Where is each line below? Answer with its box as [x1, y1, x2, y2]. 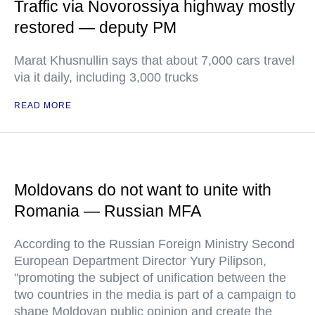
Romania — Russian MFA [14, 202, 201, 220]
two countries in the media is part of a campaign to [14, 288, 296, 302]
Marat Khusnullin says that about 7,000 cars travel [14, 53, 295, 67]
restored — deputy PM [14, 18, 176, 37]
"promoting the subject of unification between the [14, 271, 286, 285]
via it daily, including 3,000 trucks [14, 70, 198, 84]
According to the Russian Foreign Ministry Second [14, 237, 295, 251]
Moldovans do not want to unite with [14, 181, 271, 199]
